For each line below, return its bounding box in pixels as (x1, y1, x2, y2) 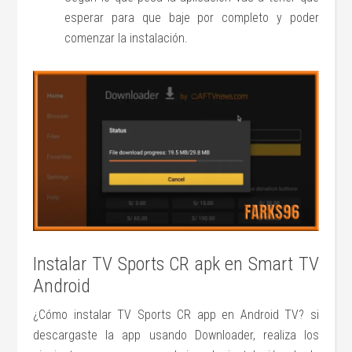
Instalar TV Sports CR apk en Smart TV (33, 252, 319, 275)
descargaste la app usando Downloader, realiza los (33, 327, 319, 343)
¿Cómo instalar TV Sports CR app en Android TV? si (33, 306, 319, 322)
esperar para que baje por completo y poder (64, 9, 319, 25)
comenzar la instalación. (64, 30, 189, 46)
